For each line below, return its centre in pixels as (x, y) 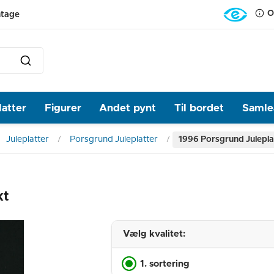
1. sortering (165, 264)
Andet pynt (128, 108)
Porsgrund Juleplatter (114, 139)
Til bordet (199, 108)
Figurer (63, 108)
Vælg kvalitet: (154, 234)
